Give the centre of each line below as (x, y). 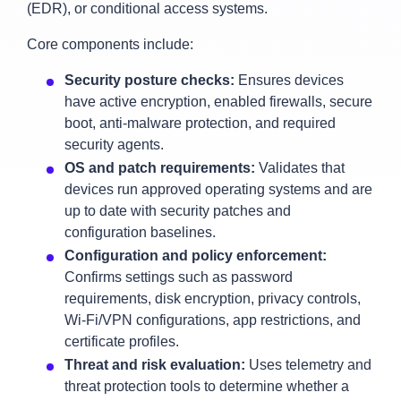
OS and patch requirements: (160, 168)
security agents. (114, 145)
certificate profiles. (122, 341)
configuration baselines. (140, 232)
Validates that (300, 168)
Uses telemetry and (308, 365)
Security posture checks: (149, 80)
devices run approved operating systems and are (218, 189)
